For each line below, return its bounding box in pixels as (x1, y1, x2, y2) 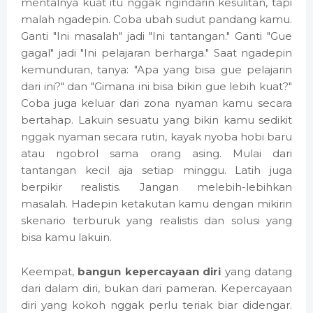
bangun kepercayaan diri (78, 265, 221, 279)
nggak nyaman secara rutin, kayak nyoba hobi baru (21, 130, 292, 144)
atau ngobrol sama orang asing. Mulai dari (21, 147, 292, 161)
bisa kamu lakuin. (21, 231, 112, 245)
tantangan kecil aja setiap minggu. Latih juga (21, 163, 292, 177)
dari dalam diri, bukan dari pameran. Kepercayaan (21, 282, 292, 296)
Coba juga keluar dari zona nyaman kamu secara (21, 96, 292, 110)
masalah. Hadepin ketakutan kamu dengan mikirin (21, 197, 292, 211)
